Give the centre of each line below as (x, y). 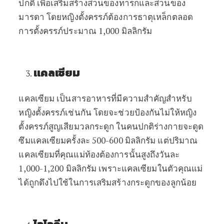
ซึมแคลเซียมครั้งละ (54, 140)
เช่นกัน (78, 112)
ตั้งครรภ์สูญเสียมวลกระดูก (66, 126)
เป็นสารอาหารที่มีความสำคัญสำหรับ (124, 98)
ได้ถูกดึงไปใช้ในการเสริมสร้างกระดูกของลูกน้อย (108, 182)
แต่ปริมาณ (178, 140)
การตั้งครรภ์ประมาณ (57, 31)
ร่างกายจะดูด (179, 126)
